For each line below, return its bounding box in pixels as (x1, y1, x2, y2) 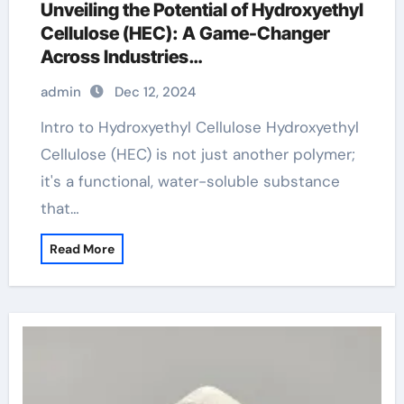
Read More (49, 241, 115, 257)
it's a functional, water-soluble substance (40, 171, 340, 191)
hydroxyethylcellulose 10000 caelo (40, 69, 335, 91)
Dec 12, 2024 (114, 83, 196, 101)
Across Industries (40, 46, 188, 68)
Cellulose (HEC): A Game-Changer (40, 23, 330, 44)
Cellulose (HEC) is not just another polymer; (40, 144, 355, 164)
